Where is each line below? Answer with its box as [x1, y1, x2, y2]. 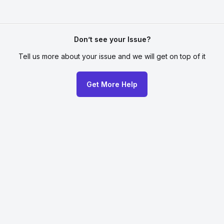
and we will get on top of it [118, 51, 205, 60]
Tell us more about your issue [18, 51, 116, 60]
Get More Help [86, 79, 137, 88]
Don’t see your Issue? [73, 34, 150, 43]
